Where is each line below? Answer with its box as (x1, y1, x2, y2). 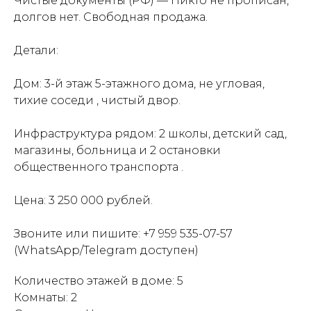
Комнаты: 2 (14, 291, 77, 305)
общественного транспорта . (14, 160, 183, 174)
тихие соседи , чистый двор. (14, 94, 180, 108)
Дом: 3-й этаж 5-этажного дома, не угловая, (14, 77, 264, 91)
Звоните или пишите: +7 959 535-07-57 (14, 227, 233, 241)
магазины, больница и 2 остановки (14, 144, 221, 158)
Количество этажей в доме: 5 (14, 274, 183, 288)
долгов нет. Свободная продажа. (14, 10, 208, 24)
